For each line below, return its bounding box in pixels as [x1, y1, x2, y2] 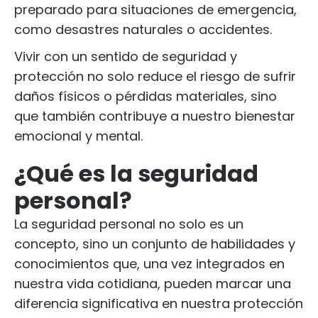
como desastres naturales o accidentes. [14, 21, 272, 38]
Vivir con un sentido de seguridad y [14, 48, 237, 65]
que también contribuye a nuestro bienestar [14, 107, 295, 125]
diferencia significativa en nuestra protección [14, 295, 303, 312]
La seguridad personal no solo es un [14, 215, 243, 233]
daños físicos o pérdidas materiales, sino [14, 87, 277, 105]
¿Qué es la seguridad [14, 158, 258, 190]
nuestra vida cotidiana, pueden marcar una [14, 275, 291, 292]
